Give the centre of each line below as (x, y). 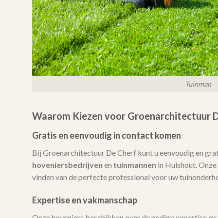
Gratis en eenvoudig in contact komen (106, 136)
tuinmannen (135, 165)
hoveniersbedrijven (67, 165)
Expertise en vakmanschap (84, 200)
